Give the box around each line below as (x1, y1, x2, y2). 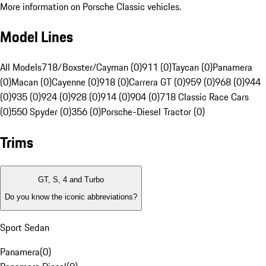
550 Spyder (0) (11, 104, 71, 119)
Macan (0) (11, 75, 52, 90)
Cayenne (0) (52, 75, 99, 90)
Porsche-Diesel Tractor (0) (101, 104, 205, 119)
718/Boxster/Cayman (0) (42, 60, 142, 75)
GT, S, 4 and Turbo (38, 175, 104, 185)
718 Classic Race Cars (160, 90, 249, 104)
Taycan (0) (172, 60, 213, 75)
